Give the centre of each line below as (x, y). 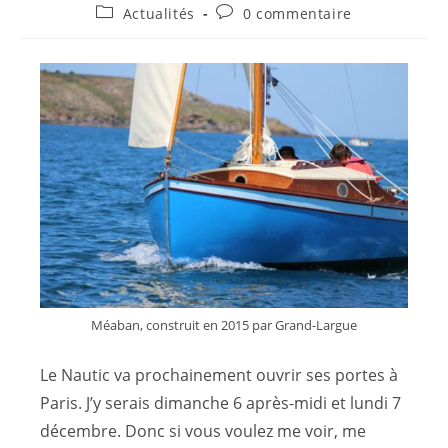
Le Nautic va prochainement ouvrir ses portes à (219, 375)
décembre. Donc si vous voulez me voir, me (203, 431)
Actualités (158, 13)
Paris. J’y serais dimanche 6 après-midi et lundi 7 (220, 403)
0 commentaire (297, 13)
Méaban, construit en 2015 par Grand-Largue (224, 325)
